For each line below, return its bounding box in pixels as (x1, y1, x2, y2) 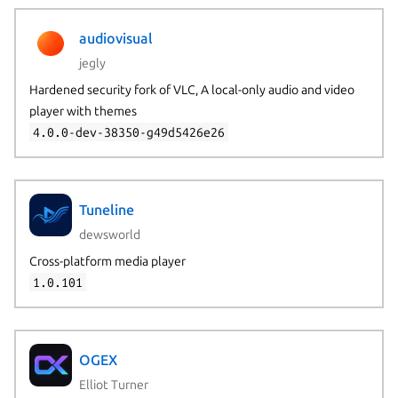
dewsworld (78, 227, 140, 242)
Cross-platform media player (28, 253, 186, 268)
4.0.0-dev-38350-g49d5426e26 (32, 124, 225, 139)
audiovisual (78, 30, 153, 47)
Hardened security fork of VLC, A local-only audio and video (28, 82, 354, 97)
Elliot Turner (78, 377, 148, 392)
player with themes (28, 103, 137, 118)
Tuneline (78, 202, 134, 219)
